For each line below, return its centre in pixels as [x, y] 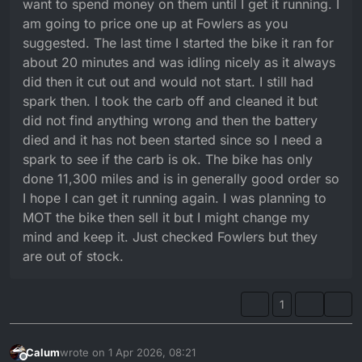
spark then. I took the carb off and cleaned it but [170, 101]
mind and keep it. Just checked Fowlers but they [170, 236]
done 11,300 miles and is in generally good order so [181, 178]
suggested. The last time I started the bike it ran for [178, 42]
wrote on [84, 352]
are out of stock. [73, 256]
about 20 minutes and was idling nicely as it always [179, 62]
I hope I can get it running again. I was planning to [175, 198]
